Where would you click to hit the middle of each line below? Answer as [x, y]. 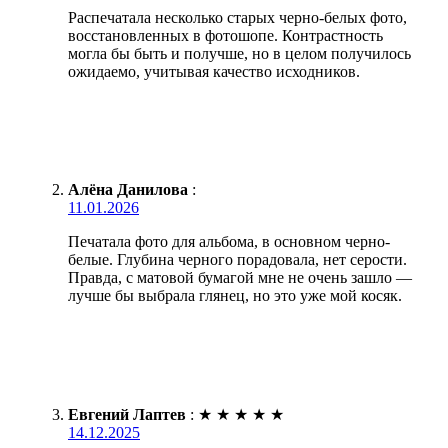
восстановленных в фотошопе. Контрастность [225, 35]
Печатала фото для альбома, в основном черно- [229, 241]
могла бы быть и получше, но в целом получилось [239, 53]
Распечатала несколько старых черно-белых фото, [237, 17]
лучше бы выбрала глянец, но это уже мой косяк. [235, 295]
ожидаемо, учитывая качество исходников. [214, 71]
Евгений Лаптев [127, 414]
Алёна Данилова [128, 189]
